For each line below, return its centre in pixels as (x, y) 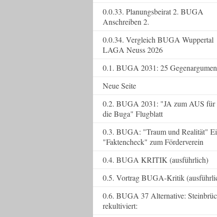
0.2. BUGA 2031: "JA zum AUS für (159, 103)
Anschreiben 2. (126, 22)
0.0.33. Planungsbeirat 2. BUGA (153, 11)
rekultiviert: (120, 206)
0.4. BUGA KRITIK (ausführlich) (155, 160)
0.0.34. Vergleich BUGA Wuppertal (158, 39)
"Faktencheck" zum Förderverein (153, 142)
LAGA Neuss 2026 (133, 50)
